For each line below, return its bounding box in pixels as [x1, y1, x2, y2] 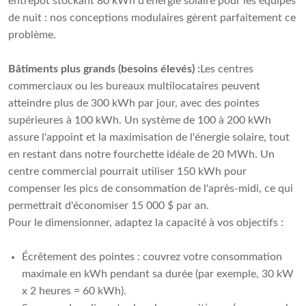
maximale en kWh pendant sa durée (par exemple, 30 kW [22, 268, 294, 280]
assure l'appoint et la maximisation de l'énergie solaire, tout [8, 132, 290, 143]
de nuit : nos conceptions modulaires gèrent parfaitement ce [8, 12, 296, 24]
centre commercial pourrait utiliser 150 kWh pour [8, 166, 247, 178]
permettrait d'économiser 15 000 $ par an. [8, 200, 209, 212]
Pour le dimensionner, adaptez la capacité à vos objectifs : [8, 217, 283, 229]
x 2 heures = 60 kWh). [22, 286, 126, 297]
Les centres [200, 64, 253, 75]
